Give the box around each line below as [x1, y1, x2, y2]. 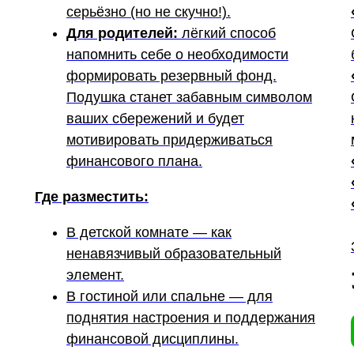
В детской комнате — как [66, 224, 232, 240]
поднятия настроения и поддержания [66, 310, 315, 326]
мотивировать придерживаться [66, 132, 273, 148]
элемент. [66, 267, 124, 283]
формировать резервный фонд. [66, 68, 277, 84]
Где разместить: [35, 189, 149, 205]
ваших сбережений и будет [66, 111, 244, 126]
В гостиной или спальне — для [66, 288, 273, 304]
